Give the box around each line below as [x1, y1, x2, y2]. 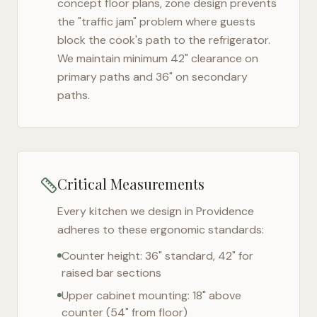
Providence [196, 204, 254, 219]
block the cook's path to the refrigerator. [57, 33, 270, 47]
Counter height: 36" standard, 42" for [62, 248, 253, 263]
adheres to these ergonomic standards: [57, 222, 264, 237]
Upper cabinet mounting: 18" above [62, 288, 241, 303]
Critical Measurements [57, 174, 204, 193]
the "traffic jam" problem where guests [57, 14, 255, 29]
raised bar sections [62, 265, 161, 280]
